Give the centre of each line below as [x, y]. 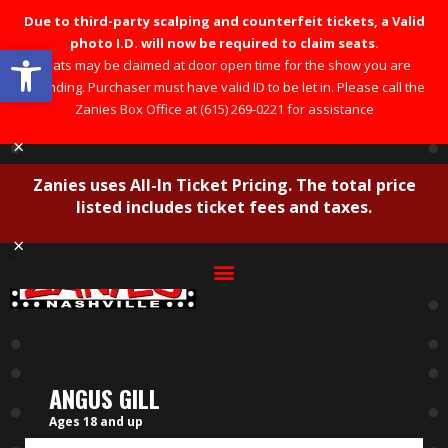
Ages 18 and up [96, 421]
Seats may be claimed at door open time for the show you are [224, 65]
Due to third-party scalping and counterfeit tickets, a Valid [224, 21]
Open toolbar [63, 58]
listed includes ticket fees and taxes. [224, 207]
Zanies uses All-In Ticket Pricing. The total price [224, 185]
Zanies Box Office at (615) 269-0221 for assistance [224, 109]
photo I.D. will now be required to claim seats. [224, 43]
